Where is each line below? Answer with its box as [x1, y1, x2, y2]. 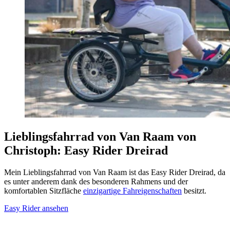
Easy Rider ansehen [4, 203, 68, 213]
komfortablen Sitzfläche [4, 186, 83, 195]
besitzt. [182, 186, 208, 195]
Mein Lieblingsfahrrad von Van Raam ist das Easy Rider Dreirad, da [4, 167, 225, 177]
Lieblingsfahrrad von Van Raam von [4, 129, 196, 143]
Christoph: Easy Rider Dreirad [4, 143, 168, 157]
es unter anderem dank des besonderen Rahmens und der [4, 177, 188, 186]
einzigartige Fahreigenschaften [83, 186, 182, 195]
